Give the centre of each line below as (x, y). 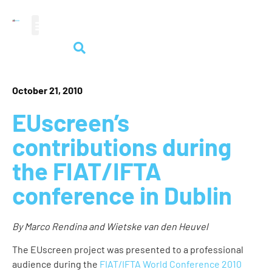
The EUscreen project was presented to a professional (128, 250)
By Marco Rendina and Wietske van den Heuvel (110, 226)
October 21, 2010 (47, 90)
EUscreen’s (71, 122)
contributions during (122, 146)
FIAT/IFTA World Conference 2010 (171, 264)
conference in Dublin (122, 195)
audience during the (56, 264)
